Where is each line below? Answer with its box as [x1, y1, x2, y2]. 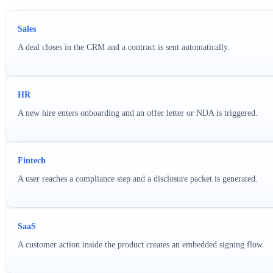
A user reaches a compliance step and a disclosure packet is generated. [18, 174, 258, 183]
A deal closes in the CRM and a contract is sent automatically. [18, 42, 230, 52]
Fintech [18, 155, 46, 165]
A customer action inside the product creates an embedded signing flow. [18, 239, 264, 249]
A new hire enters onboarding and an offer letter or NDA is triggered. [18, 108, 258, 118]
